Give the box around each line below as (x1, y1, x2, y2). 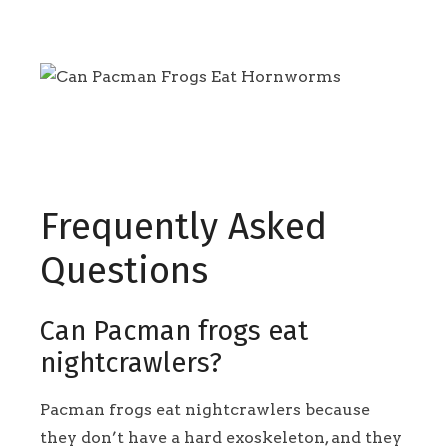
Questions (40, 249, 208, 294)
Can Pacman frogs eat (40, 315, 308, 348)
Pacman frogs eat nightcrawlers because (40, 399, 370, 419)
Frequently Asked (40, 205, 327, 250)
